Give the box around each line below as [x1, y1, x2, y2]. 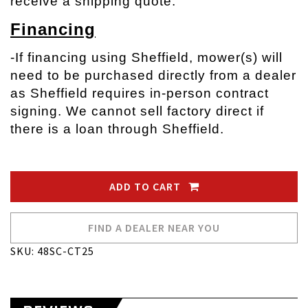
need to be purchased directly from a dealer [10, 68, 296, 83]
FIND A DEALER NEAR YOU [88, 221, 220, 235]
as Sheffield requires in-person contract [10, 86, 269, 101]
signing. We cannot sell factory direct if [10, 104, 264, 119]
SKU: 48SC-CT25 [10, 244, 94, 258]
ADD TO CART [109, 179, 184, 194]
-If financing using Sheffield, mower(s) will [10, 50, 283, 65]
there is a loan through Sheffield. [10, 122, 228, 137]
